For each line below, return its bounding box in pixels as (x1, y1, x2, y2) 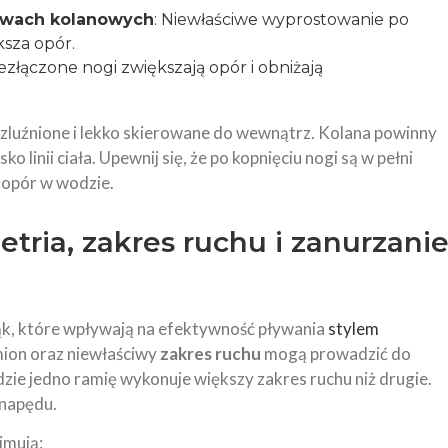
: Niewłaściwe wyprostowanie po (154, 10, 409, 29)
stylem (328, 318, 379, 339)
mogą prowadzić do (261, 343, 411, 364)
